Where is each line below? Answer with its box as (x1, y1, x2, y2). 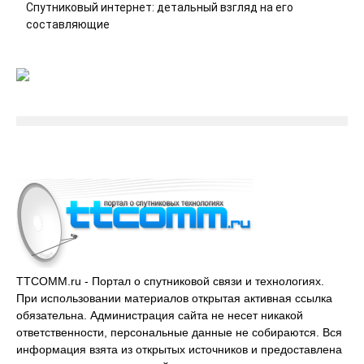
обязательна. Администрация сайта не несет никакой (16, 309, 303, 322)
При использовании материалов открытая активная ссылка (16, 292, 332, 305)
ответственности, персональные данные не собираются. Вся (16, 326, 342, 339)
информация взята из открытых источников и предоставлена (16, 343, 342, 356)
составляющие (26, 18, 110, 31)
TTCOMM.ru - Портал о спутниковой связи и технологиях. (16, 275, 324, 288)
